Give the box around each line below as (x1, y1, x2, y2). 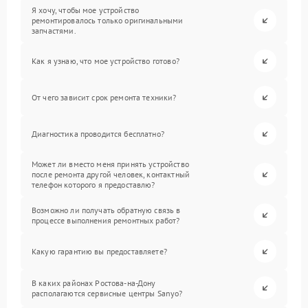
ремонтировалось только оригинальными (32, 15, 184, 25)
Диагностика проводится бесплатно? (32, 129, 164, 139)
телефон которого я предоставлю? (32, 179, 155, 190)
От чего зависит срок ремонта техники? (32, 92, 177, 102)
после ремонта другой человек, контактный (32, 169, 190, 179)
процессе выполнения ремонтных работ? (32, 214, 180, 225)
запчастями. (32, 25, 76, 36)
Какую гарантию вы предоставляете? (32, 246, 167, 256)
